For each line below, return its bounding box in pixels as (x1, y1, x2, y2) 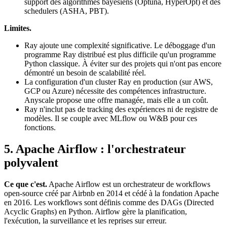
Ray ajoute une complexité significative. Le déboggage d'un (24, 41, 215, 50)
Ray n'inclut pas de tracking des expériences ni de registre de (24, 104, 218, 113)
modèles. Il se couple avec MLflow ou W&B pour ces (24, 113, 197, 123)
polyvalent (4, 156, 58, 169)
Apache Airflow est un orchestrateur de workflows (47, 179, 210, 188)
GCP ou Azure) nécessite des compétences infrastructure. (24, 86, 206, 95)
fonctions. (24, 123, 56, 132)
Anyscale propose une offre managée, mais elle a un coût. (24, 95, 208, 104)
